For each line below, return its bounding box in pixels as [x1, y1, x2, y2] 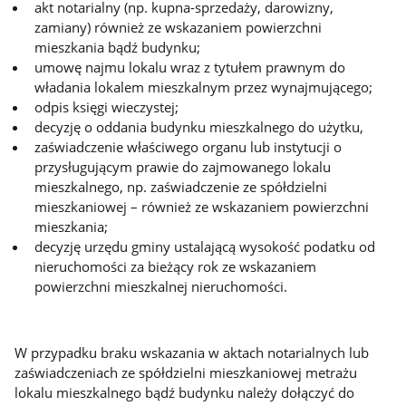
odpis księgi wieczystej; [34, 97, 179, 116]
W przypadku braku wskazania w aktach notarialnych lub [14, 343, 370, 362]
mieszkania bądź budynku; [34, 37, 201, 56]
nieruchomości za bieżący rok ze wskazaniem [34, 256, 317, 275]
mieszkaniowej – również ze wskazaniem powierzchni [34, 197, 370, 216]
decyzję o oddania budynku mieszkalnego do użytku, [34, 117, 364, 136]
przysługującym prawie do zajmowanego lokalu [34, 157, 332, 176]
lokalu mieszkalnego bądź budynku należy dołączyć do [14, 383, 355, 402]
